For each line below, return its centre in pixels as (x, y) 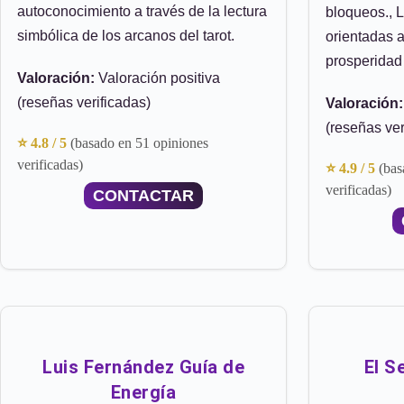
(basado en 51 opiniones (139, 143)
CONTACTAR (143, 196)
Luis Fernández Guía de (143, 367)
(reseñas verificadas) (84, 102)
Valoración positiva (157, 78)
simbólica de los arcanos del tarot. (126, 36)
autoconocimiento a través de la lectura (142, 11)
